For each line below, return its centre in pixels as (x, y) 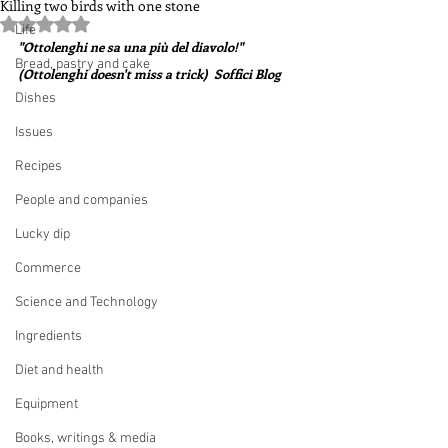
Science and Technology (86, 302)
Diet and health (59, 370)
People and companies (81, 200)
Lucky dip (42, 234)
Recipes (38, 166)
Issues (34, 132)
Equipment (46, 404)
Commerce (48, 268)
